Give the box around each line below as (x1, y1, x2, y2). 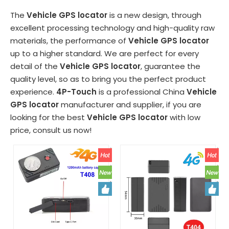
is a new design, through (107, 10, 201, 20)
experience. (10, 86, 56, 97)
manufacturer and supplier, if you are (59, 99, 201, 110)
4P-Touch (56, 86, 97, 97)
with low (168, 112, 200, 123)
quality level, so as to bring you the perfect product (10, 74, 206, 84)
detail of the (10, 61, 60, 72)
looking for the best (10, 112, 87, 123)
